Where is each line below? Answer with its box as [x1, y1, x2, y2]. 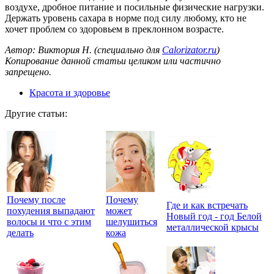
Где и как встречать [166, 199, 248, 210]
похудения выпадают [7, 205, 95, 216]
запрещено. [5, 66, 51, 77]
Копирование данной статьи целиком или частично [5, 55, 221, 66]
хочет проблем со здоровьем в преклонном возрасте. [5, 23, 224, 34]
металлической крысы [166, 221, 259, 232]
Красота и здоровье [29, 87, 110, 98]
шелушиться [106, 216, 157, 227]
